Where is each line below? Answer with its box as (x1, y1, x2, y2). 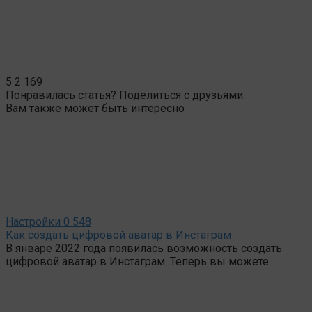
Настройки (6, 214, 61, 228)
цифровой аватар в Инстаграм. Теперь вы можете (6, 254, 269, 268)
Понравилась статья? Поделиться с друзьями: (6, 88, 245, 102)
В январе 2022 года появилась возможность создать (6, 241, 282, 255)
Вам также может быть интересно (6, 101, 185, 115)
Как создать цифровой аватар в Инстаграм (6, 228, 231, 242)
